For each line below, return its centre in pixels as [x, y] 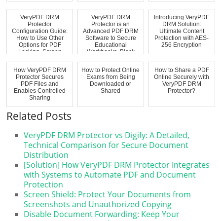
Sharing [40, 97]
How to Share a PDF [182, 70]
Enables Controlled [40, 91]
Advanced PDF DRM [110, 31]
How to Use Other [40, 38]
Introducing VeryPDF [182, 17]
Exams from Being [110, 77]
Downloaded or [111, 84]
